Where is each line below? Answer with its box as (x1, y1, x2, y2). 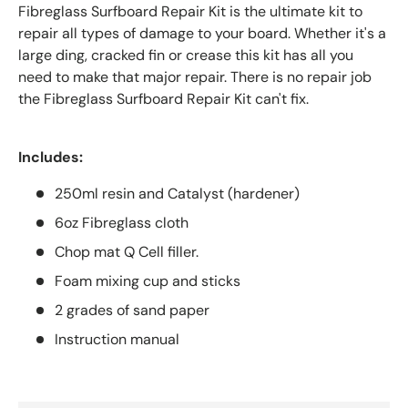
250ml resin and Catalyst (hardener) (55, 183, 300, 203)
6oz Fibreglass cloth (55, 212, 189, 232)
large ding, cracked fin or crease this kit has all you (18, 45, 353, 65)
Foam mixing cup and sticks (55, 270, 240, 291)
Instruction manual (55, 329, 179, 349)
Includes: (18, 147, 83, 167)
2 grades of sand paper (55, 300, 209, 320)
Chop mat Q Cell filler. (55, 241, 199, 261)
